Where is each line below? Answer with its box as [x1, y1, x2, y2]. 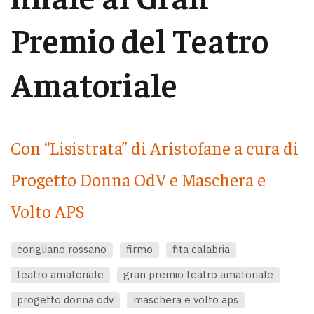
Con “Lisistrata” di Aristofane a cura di [11, 137, 299, 159]
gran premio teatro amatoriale [123, 267, 273, 281]
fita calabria [172, 242, 230, 256]
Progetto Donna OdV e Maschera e [11, 168, 266, 191]
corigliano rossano [17, 242, 107, 256]
